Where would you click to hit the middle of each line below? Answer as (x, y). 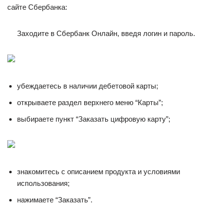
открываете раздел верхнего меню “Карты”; (90, 102)
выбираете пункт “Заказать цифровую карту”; (94, 119)
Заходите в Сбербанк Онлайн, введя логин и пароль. (106, 33)
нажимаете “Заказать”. (55, 200)
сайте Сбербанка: (37, 7)
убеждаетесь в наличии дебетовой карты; (88, 86)
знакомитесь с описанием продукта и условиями (99, 172)
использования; (43, 183)
